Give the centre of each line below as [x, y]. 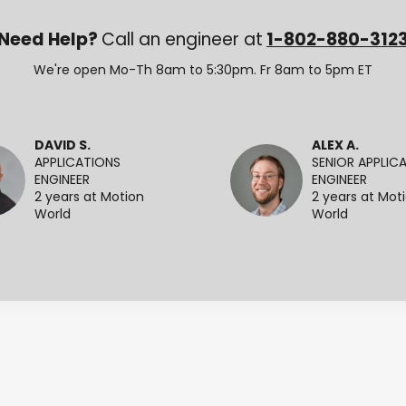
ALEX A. [335, 146]
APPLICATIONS [77, 163]
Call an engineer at [182, 41]
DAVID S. [63, 146]
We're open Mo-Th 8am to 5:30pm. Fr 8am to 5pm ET [203, 71]
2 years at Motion [89, 198]
